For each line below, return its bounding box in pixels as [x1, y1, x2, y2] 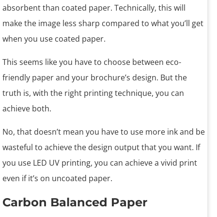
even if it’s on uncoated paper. [2, 173, 112, 184]
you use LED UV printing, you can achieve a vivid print [2, 157, 197, 169]
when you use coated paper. [2, 33, 106, 45]
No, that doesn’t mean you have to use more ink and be [2, 126, 205, 138]
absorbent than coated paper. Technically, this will [2, 2, 186, 14]
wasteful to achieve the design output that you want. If [2, 142, 200, 153]
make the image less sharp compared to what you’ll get [2, 18, 203, 29]
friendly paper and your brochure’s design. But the [2, 72, 187, 83]
